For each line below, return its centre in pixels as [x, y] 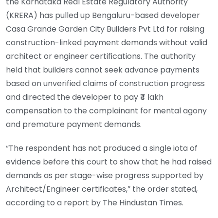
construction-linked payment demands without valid [107, 43]
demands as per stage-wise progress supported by [105, 176]
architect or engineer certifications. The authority [101, 56]
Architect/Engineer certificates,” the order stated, [102, 189]
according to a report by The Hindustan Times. [95, 203]
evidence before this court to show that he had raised [109, 162]
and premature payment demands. [74, 125]
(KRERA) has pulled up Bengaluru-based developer [103, 16]
